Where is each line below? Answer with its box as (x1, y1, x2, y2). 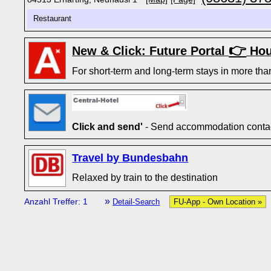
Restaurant (33, 15, 77, 23)
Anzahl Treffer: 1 (24, 197, 91, 206)
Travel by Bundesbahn (72, 152, 189, 164)
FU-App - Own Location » (171, 197, 265, 206)
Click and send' (72, 121, 143, 132)
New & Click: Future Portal (72, 44, 229, 57)
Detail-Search (113, 197, 160, 206)
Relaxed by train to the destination (72, 172, 218, 183)
